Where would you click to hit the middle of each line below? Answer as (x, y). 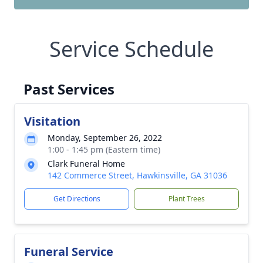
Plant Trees (186, 199)
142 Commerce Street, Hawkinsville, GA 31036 (137, 175)
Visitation (52, 121)
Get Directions (77, 199)
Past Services (69, 89)
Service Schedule (131, 49)
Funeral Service (69, 252)
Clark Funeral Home (86, 163)
